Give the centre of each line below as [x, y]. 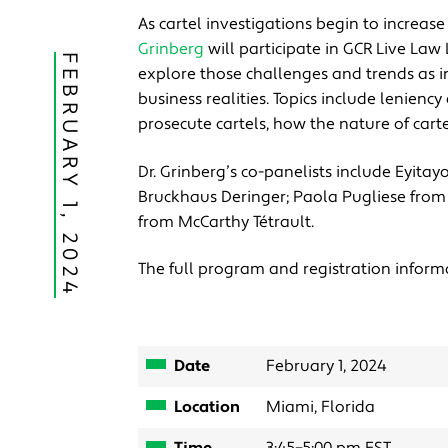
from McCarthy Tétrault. [226, 221]
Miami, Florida [320, 407]
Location [207, 407]
